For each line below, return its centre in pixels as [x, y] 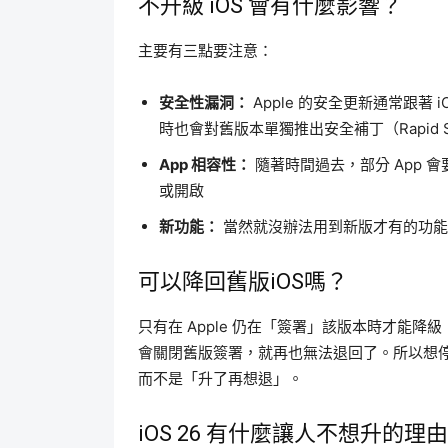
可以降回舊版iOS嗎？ [243, 282]
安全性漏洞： [204, 103]
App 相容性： [205, 165]
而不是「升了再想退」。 [220, 379]
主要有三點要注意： [205, 51]
